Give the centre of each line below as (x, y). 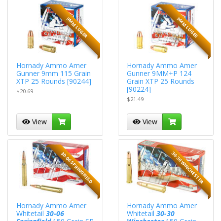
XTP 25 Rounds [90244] (54, 81)
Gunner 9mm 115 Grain (54, 74)
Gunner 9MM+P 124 (159, 74)
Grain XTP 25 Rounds (161, 81)
